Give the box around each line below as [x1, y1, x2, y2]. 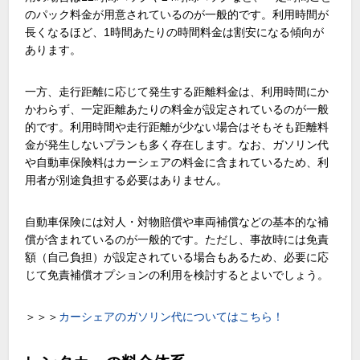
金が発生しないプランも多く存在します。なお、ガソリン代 [25, 138, 329, 152]
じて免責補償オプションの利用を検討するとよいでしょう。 [25, 268, 329, 282]
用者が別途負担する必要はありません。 [25, 174, 228, 187]
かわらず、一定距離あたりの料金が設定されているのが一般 [25, 103, 329, 117]
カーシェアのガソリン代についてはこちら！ [59, 310, 284, 324]
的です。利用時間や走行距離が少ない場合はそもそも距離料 [25, 121, 329, 134]
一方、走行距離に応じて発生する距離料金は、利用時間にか [25, 85, 329, 99]
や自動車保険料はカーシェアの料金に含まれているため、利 [25, 156, 329, 170]
